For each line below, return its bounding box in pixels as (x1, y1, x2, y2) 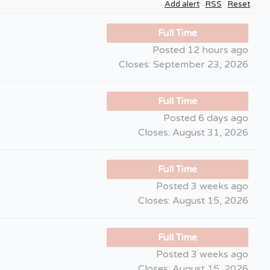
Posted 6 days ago (163, 112, 248, 125)
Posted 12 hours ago (152, 44, 248, 57)
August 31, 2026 (170, 127, 248, 139)
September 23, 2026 (151, 58, 248, 71)
